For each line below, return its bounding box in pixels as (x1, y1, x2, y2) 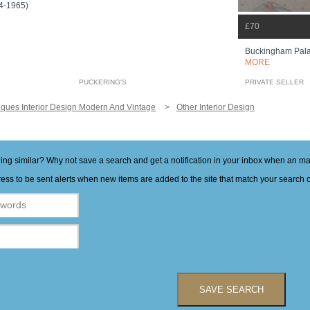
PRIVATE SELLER (245, 78, 304, 86)
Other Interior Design (176, 102, 255, 112)
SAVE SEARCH (199, 284, 264, 295)
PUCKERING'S (79, 78, 127, 86)
